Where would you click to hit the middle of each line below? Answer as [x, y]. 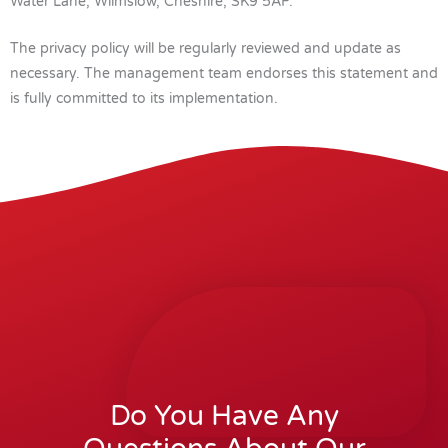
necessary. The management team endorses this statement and [224, 74]
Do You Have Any [224, 416]
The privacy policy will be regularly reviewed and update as [205, 49]
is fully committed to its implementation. [144, 99]
